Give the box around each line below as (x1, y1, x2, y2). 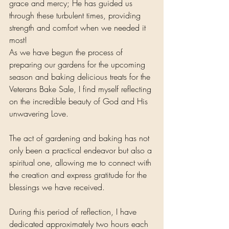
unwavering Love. (9, 108, 68, 120)
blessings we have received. (9, 181, 105, 193)
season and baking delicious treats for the (9, 71, 153, 83)
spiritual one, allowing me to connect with (9, 157, 154, 169)
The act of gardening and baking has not (9, 132, 152, 144)
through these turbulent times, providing (9, 10, 143, 21)
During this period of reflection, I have (9, 206, 139, 218)
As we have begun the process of (9, 47, 125, 58)
